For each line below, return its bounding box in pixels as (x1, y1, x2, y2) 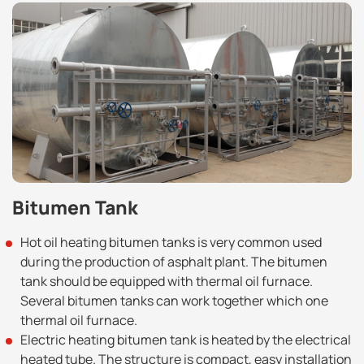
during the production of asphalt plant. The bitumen (20, 252, 327, 271)
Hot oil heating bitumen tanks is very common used (20, 232, 322, 251)
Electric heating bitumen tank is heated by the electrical (20, 330, 351, 349)
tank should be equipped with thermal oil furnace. (20, 271, 313, 290)
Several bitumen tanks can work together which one (20, 291, 328, 310)
